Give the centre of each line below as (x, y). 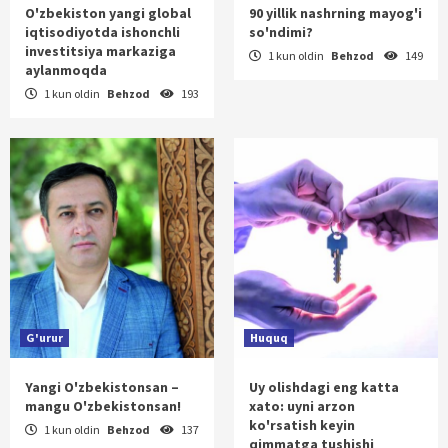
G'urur (44, 337)
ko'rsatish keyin (302, 424)
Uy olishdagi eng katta (324, 386)
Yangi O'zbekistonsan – (102, 386)
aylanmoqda (66, 69)
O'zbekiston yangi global (108, 12)
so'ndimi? (281, 31)
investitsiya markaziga (100, 50)
